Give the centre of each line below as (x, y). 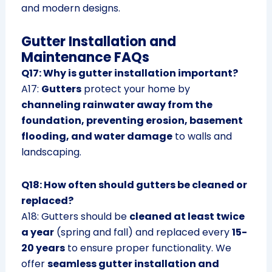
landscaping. (51, 152)
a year (37, 233)
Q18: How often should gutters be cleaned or (134, 185)
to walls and (202, 137)
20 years (43, 248)
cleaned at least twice (187, 217)
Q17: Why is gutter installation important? (129, 73)
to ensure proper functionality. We (148, 248)
